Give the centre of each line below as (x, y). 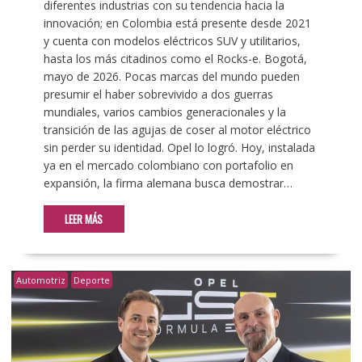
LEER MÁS (84, 219)
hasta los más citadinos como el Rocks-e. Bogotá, (175, 59)
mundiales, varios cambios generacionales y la (164, 112)
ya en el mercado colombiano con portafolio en (168, 166)
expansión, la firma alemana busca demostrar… (168, 183)
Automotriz (40, 280)
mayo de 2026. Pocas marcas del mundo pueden (171, 77)
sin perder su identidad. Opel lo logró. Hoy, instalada (179, 148)
